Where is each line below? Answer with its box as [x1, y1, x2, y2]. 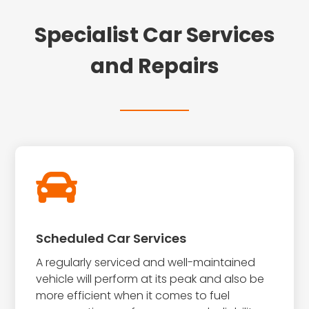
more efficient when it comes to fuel [36, 287, 230, 303]
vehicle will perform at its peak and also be [36, 270, 265, 287]
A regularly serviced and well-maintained [36, 254, 256, 270]
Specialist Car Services [34, 20, 275, 50]
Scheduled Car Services [36, 229, 187, 247]
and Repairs [90, 51, 219, 81]
